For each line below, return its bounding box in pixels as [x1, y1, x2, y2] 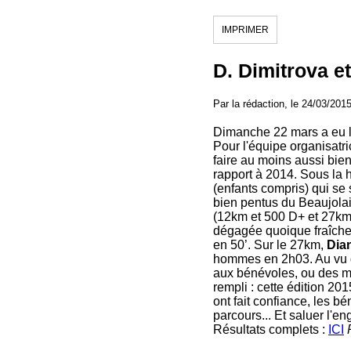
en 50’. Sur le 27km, [213, 238, 327, 251]
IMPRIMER [222, 24, 269, 35]
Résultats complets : [213, 323, 328, 336]
